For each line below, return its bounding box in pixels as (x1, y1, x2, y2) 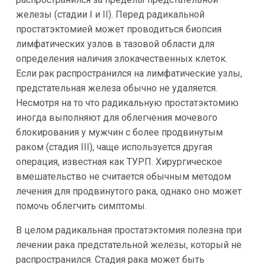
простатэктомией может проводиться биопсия (15, 23, 222, 35)
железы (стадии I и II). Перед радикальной (15, 8, 204, 20)
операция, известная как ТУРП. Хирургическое (15, 156, 222, 167)
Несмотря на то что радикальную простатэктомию (15, 97, 239, 108)
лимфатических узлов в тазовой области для (15, 38, 214, 49)
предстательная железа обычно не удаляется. (15, 82, 217, 94)
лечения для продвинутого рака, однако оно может (15, 185, 242, 197)
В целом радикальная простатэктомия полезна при (15, 224, 242, 236)
